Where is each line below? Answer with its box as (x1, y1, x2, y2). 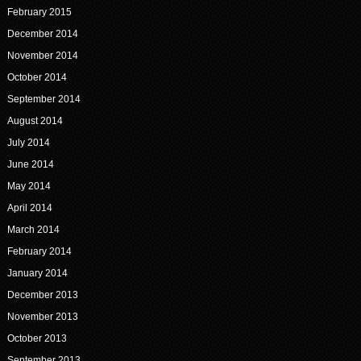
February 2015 (6, 6, 72, 19)
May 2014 (6, 180, 51, 193)
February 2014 (6, 246, 72, 258)
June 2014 (6, 159, 54, 171)
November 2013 (6, 311, 78, 323)
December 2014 (6, 28, 78, 40)
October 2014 (6, 72, 67, 84)
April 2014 (6, 202, 52, 214)
